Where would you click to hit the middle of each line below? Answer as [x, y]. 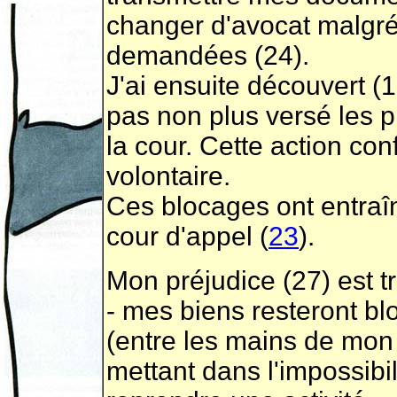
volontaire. [168, 176]
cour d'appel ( [187, 236]
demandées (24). [208, 55]
